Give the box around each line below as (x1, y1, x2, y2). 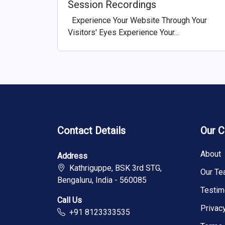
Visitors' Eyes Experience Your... (68, 28, 179, 38)
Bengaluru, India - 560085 (57, 175, 147, 185)
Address (57, 151, 87, 161)
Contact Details (57, 125, 126, 137)
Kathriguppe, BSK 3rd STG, (65, 163, 162, 173)
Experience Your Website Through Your (68, 16, 207, 26)
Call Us (57, 195, 82, 205)
